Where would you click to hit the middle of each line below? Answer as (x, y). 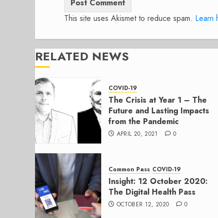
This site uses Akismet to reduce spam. (130, 18)
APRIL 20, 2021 (137, 134)
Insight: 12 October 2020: (158, 182)
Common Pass (129, 170)
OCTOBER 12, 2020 (143, 205)
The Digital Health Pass (152, 192)
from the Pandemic (144, 122)
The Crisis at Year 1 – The (158, 100)
